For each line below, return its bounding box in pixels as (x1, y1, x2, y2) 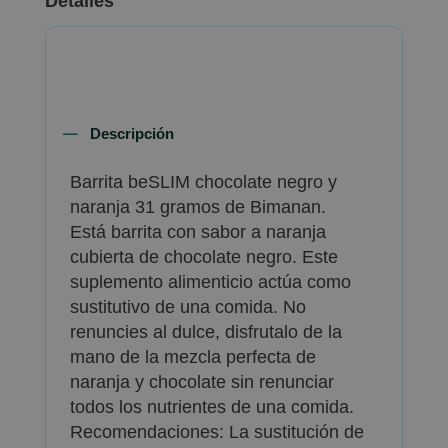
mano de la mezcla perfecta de (70, 347, 317, 367)
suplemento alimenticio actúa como (70, 272, 352, 292)
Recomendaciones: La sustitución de (70, 422, 365, 442)
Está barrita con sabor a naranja (70, 222, 327, 242)
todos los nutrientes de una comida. (70, 397, 355, 417)
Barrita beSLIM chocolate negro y (70, 172, 338, 192)
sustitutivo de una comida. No (70, 297, 307, 317)
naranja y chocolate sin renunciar (70, 372, 335, 392)
